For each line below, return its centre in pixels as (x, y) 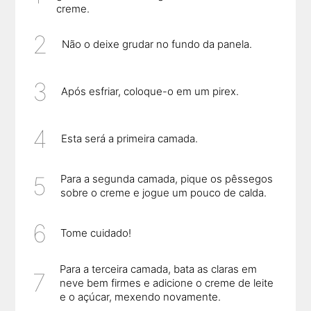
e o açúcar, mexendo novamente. (141, 296)
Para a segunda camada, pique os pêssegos (167, 179)
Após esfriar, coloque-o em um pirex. (150, 92)
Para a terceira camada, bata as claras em (159, 269)
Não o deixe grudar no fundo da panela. (157, 44)
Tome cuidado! (96, 233)
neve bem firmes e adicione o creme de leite (167, 283)
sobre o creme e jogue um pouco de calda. (164, 193)
